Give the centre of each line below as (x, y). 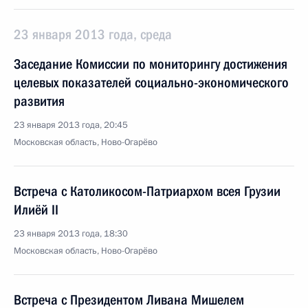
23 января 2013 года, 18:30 (71, 234)
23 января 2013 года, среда (93, 34)
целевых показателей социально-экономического (151, 82)
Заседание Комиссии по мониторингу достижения (151, 64)
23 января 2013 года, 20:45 (71, 125)
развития (39, 101)
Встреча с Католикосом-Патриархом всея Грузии (147, 191)
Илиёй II (36, 210)
